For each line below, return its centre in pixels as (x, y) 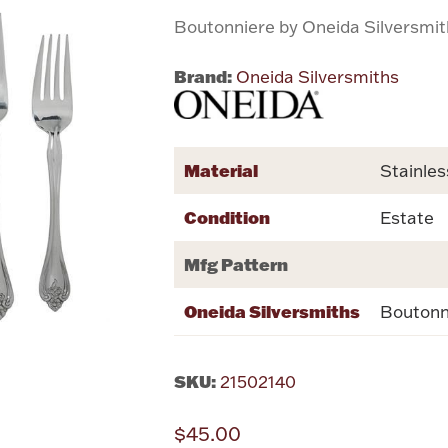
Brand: (203, 75)
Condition (227, 217)
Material (221, 170)
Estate (407, 218)
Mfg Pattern (236, 264)
